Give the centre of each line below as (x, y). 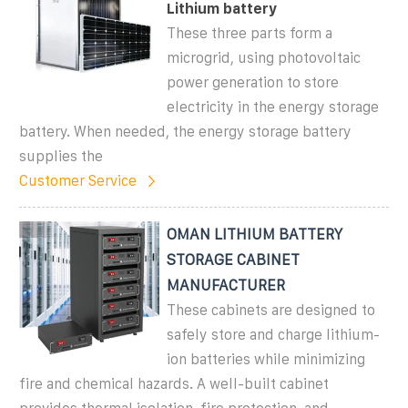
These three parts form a (250, 33)
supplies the (61, 156)
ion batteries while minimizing (266, 359)
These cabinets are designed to (271, 310)
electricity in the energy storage (273, 107)
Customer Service (78, 180)
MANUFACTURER (226, 285)
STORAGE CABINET (234, 259)
